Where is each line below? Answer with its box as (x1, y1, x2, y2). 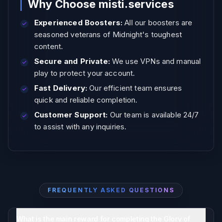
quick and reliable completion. (34, 95, 138, 105)
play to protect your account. (34, 68, 135, 78)
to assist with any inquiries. (34, 122, 127, 131)
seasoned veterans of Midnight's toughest (34, 30, 182, 39)
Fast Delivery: (34, 83, 88, 93)
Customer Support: (34, 110, 108, 119)
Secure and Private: (34, 56, 110, 66)
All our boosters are (122, 18, 193, 27)
